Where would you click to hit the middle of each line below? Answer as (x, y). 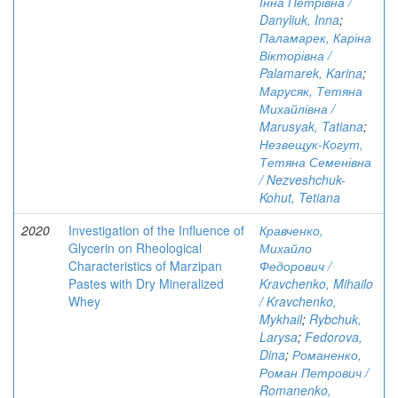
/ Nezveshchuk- (302, 179)
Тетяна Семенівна (315, 162)
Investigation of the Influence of (156, 230)
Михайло (286, 248)
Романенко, (327, 354)
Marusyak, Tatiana (311, 126)
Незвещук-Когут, (311, 144)
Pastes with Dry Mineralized (146, 283)
